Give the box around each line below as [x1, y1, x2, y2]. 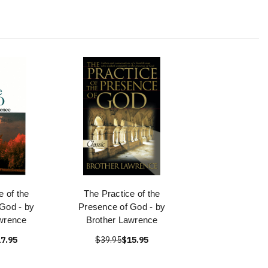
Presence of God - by [78, 202, 165, 212]
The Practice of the [83, 188, 160, 199]
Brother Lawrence [86, 215, 158, 225]
